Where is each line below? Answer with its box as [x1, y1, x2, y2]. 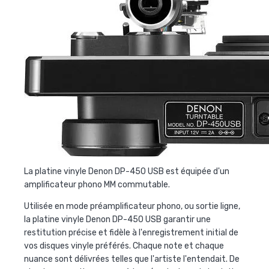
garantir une [162, 214, 211, 225]
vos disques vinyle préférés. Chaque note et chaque [24, 240, 224, 251]
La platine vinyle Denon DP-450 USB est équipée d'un [24, 166, 229, 177]
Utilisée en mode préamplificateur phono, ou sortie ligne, [24, 201, 240, 211]
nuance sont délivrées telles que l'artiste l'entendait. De [24, 253, 240, 264]
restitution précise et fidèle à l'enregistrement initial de [24, 227, 238, 238]
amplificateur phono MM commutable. [24, 179, 170, 190]
